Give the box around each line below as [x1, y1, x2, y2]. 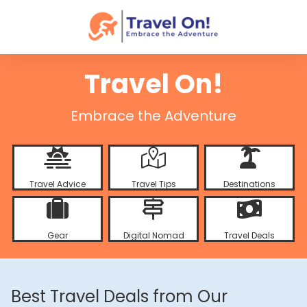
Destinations [223, 178, 276, 190]
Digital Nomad [123, 230, 184, 241]
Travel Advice [29, 178, 86, 190]
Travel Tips [131, 178, 176, 190]
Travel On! [84, 66, 223, 102]
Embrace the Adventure [71, 106, 236, 125]
